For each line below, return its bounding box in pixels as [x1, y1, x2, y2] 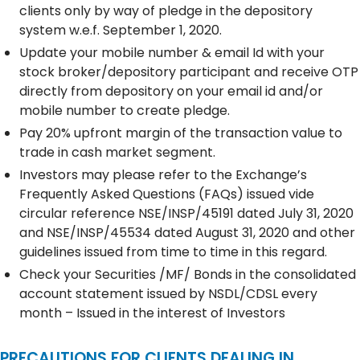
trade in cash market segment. [19, 142, 215, 162]
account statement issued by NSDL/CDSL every [19, 284, 317, 303]
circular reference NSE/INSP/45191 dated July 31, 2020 [19, 203, 354, 223]
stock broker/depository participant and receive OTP [19, 62, 358, 81]
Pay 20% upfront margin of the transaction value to [19, 123, 342, 142]
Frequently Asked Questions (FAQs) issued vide [19, 184, 314, 203]
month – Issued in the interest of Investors [19, 303, 285, 322]
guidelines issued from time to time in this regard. [19, 242, 327, 261]
